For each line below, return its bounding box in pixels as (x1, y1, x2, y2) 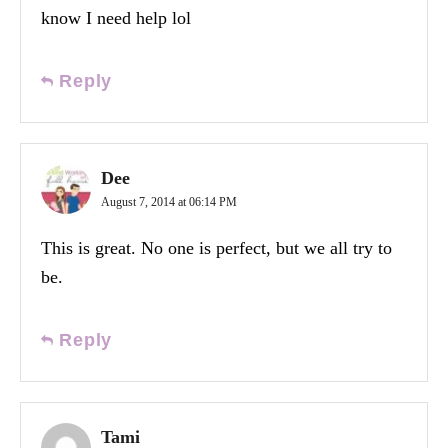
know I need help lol (41, 7, 191, 28)
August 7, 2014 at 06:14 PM (101, 194, 237, 209)
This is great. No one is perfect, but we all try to (41, 237, 392, 258)
